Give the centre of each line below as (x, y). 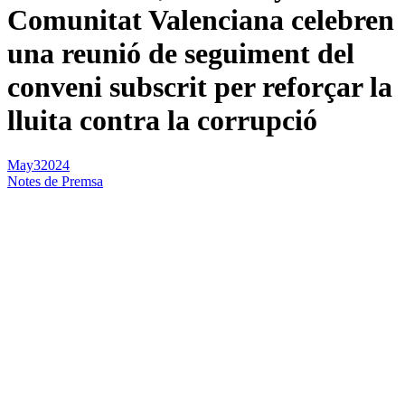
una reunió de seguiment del (181, 54)
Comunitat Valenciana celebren (201, 20)
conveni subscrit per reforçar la (200, 87)
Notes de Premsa (55, 181)
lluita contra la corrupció (162, 121)
